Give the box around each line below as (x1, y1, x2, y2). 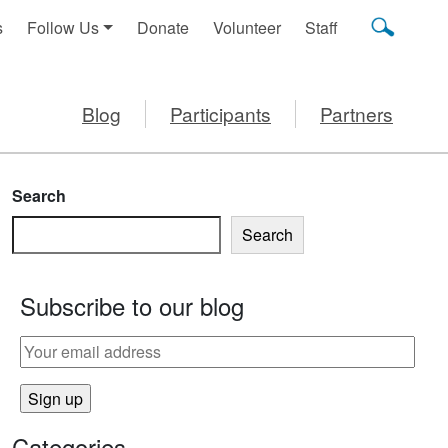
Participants (170, 99, 271, 127)
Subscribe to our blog (19, 287, 244, 323)
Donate (137, 16, 189, 39)
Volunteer (213, 16, 281, 39)
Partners (320, 99, 393, 127)
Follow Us (27, 16, 100, 39)
